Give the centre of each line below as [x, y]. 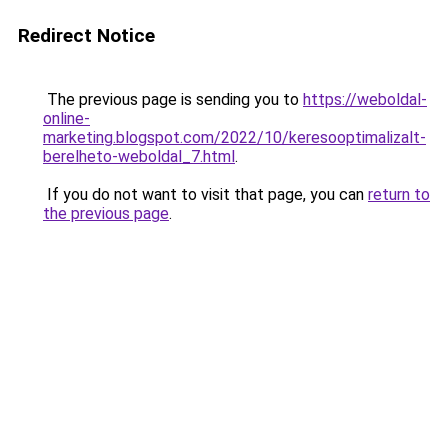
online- [66, 118]
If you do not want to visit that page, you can [205, 194]
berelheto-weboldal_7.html [139, 156]
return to [399, 194]
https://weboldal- [365, 99]
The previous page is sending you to [173, 99]
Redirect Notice [86, 35]
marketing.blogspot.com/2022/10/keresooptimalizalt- [234, 137]
